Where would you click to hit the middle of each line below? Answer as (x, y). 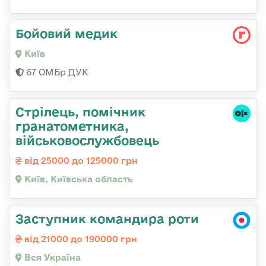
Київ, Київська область (77, 179)
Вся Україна (51, 257)
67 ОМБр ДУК (56, 72)
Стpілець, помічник (80, 111)
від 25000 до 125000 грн (80, 160)
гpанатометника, (72, 126)
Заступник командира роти (107, 218)
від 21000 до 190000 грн (80, 239)
